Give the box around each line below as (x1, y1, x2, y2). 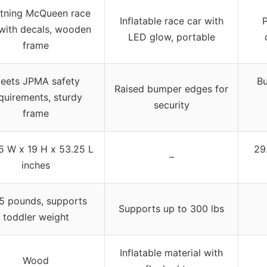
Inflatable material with (120, 246, 223, 259)
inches (21, 159, 50, 171)
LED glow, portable (128, 30, 215, 43)
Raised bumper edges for (114, 82, 228, 95)
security (153, 98, 190, 111)
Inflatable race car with (119, 14, 223, 27)
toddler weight (2, 210, 69, 223)
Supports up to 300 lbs (119, 202, 224, 215)
